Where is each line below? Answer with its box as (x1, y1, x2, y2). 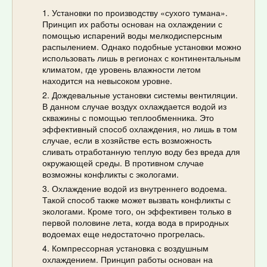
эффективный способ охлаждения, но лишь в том (42, 122, 237, 135)
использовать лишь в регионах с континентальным (42, 51, 241, 64)
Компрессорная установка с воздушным (52, 241, 209, 254)
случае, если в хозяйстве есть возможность (42, 133, 212, 146)
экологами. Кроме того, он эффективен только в (42, 204, 231, 217)
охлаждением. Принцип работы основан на (42, 253, 213, 265)
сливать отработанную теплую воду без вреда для (42, 145, 240, 157)
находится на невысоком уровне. (42, 74, 172, 86)
